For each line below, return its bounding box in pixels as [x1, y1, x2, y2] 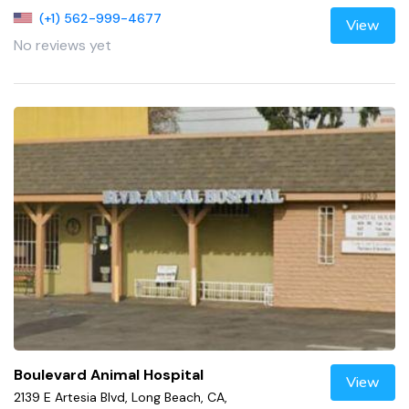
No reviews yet [14, 35, 111, 55]
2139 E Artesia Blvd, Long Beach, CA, [14, 388, 227, 405]
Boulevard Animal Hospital [14, 364, 204, 384]
